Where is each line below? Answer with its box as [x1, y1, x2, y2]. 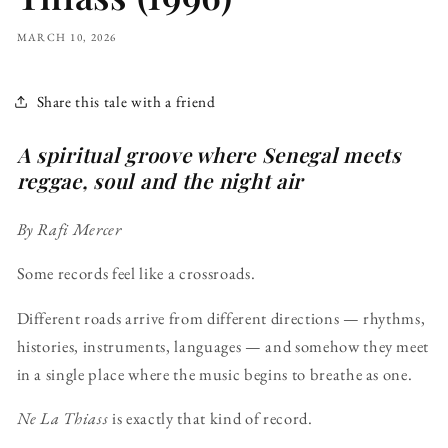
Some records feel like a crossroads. [16, 262, 256, 285]
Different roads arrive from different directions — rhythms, [16, 306, 426, 329]
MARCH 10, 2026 [16, 30, 117, 45]
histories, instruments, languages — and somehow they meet [16, 334, 430, 357]
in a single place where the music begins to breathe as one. [16, 362, 413, 385]
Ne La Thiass [16, 407, 109, 430]
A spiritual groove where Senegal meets [16, 141, 401, 169]
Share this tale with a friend [36, 90, 216, 112]
